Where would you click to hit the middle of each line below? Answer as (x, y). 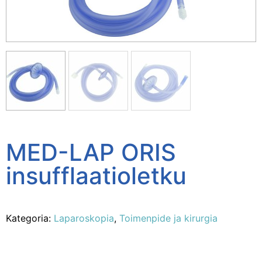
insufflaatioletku (96, 176)
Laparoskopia (84, 218)
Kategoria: (30, 218)
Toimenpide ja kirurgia (168, 218)
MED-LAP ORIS (91, 153)
